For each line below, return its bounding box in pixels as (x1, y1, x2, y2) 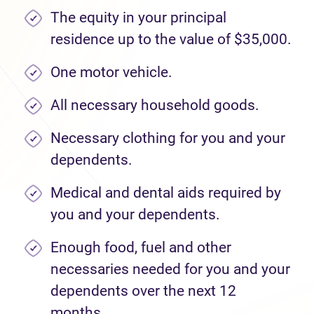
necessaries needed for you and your (50, 261, 290, 278)
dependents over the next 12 (50, 282, 236, 299)
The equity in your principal (50, 9, 226, 26)
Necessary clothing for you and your (50, 130, 285, 146)
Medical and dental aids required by (50, 184, 281, 201)
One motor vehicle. (50, 64, 172, 81)
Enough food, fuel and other (50, 239, 231, 256)
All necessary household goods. (50, 97, 259, 114)
